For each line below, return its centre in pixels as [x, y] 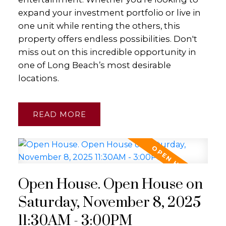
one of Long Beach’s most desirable [94, 65]
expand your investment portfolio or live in [109, 12]
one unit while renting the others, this [99, 25]
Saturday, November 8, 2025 [109, 203]
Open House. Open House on [110, 185]
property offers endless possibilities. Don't [107, 39]
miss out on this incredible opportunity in [107, 52]
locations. [38, 78]
